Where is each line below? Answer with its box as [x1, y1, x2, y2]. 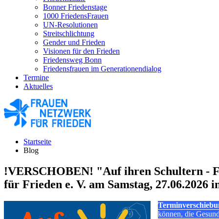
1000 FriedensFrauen [43, 12, 109, 20]
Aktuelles [23, 82, 53, 90]
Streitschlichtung [43, 29, 94, 38]
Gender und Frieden [43, 38, 105, 46]
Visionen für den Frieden [43, 47, 120, 55]
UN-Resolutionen [43, 21, 98, 29]
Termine [23, 73, 49, 82]
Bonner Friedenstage [43, 3, 107, 11]
